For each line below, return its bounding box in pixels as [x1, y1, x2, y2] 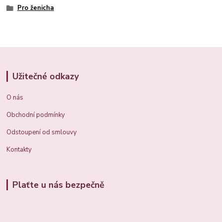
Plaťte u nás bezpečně [12, 178, 104, 191]
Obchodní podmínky [6, 110, 65, 119]
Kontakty [6, 145, 32, 154]
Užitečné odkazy [12, 70, 79, 83]
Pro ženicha [17, 3, 54, 13]
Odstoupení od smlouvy [6, 127, 77, 137]
